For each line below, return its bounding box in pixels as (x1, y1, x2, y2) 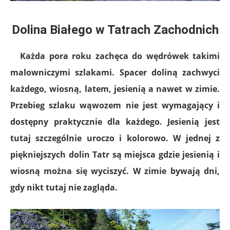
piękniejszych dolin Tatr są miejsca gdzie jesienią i (10, 148, 220, 160)
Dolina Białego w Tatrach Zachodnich (11, 22, 219, 37)
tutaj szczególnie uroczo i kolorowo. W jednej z (10, 132, 220, 144)
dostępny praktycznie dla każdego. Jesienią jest (10, 116, 220, 127)
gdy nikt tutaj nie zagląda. (10, 181, 120, 193)
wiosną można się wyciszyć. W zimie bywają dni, (10, 165, 220, 177)
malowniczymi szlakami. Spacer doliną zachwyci (10, 66, 220, 78)
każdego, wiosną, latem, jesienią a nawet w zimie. (10, 83, 220, 94)
